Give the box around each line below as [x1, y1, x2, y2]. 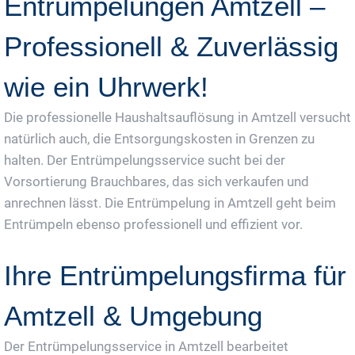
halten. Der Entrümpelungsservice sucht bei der [4, 151, 285, 168]
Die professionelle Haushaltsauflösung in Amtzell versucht [4, 109, 351, 125]
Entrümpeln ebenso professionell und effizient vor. [4, 216, 303, 232]
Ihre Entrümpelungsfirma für [4, 259, 346, 291]
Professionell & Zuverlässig [4, 30, 338, 62]
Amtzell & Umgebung [4, 300, 262, 331]
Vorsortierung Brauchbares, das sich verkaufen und [4, 173, 309, 189]
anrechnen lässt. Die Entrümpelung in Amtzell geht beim [4, 194, 336, 211]
